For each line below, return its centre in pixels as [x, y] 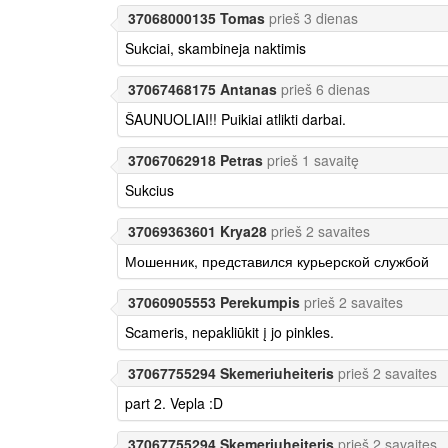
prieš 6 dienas [325, 88]
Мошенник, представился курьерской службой [277, 260]
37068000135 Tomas [196, 17]
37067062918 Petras [195, 159]
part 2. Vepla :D [174, 402]
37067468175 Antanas [202, 88]
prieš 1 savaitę [313, 159]
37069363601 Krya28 [197, 230]
